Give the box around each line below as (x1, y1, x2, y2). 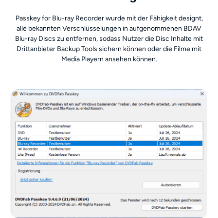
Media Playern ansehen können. (61, 54, 157, 63)
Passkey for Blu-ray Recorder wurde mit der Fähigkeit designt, (15, 14, 203, 22)
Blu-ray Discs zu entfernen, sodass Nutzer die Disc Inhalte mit (15, 34, 203, 43)
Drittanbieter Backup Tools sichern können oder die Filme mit (17, 44, 201, 53)
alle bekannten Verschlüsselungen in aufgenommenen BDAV (17, 24, 201, 33)
